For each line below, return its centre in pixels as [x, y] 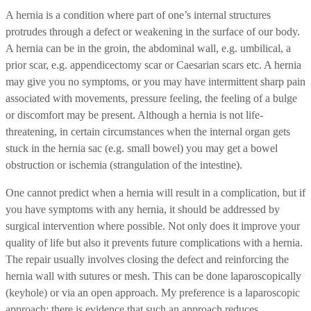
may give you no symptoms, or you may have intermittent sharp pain [155, 81]
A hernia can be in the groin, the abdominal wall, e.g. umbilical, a [148, 48]
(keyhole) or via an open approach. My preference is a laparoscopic [153, 292]
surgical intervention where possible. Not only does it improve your [153, 226]
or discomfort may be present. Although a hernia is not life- [134, 115]
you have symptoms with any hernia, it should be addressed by [143, 209]
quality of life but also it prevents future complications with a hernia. [154, 242]
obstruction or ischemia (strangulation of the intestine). [124, 165]
